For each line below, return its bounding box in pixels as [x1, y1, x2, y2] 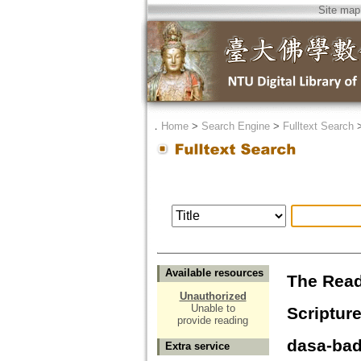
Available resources [164, 267, 263, 280]
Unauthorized [179, 290, 247, 303]
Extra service [164, 340, 230, 353]
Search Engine [201, 120, 270, 132]
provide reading [177, 314, 248, 327]
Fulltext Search [282, 120, 354, 132]
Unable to [190, 302, 235, 315]
